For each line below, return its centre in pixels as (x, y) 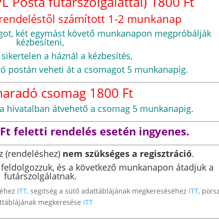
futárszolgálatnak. (40, 176)
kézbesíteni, (40, 42)
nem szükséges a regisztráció (127, 153)
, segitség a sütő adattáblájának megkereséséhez (108, 191)
